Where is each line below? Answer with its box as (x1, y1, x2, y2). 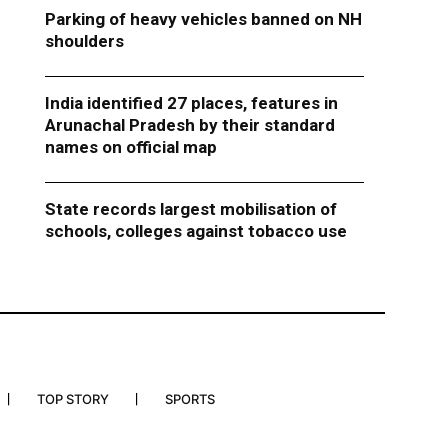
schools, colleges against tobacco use (44, 221, 355, 242)
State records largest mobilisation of (44, 199, 337, 220)
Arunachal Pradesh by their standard (44, 115, 335, 136)
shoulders (44, 31, 124, 52)
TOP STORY (36, 391, 109, 408)
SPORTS (164, 391, 215, 408)
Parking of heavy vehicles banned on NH (44, 9, 362, 30)
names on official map (44, 137, 217, 158)
